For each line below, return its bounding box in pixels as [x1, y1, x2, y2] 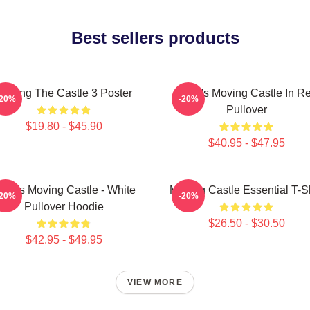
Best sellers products [71, 28, 239, 47]
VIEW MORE [127, 277, 183, 287]
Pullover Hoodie [24, 201, 104, 212]
